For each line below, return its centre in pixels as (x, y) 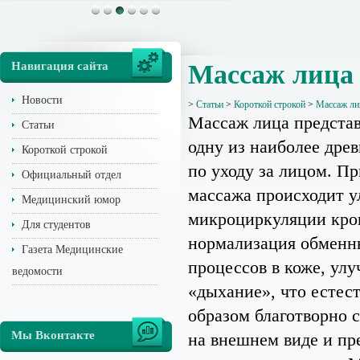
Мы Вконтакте (53, 335)
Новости (42, 100)
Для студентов (56, 225)
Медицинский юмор (71, 200)
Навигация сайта (60, 66)
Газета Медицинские (72, 250)
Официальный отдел (72, 175)
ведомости (37, 271)
